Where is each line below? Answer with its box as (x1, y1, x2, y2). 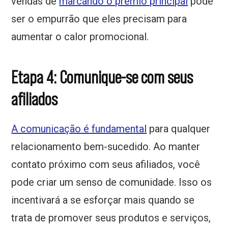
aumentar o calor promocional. (11, 31, 149, 43)
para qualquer (147, 123, 211, 135)
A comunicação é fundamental (11, 123, 147, 135)
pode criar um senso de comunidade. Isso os (11, 176, 212, 189)
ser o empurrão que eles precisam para (11, 13, 187, 25)
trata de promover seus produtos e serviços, (11, 212, 211, 224)
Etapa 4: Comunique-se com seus (11, 67, 193, 88)
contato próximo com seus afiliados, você (11, 158, 201, 171)
